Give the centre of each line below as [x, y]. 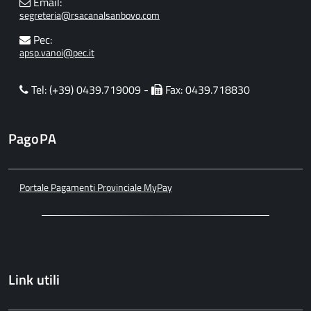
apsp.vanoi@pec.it [57, 52]
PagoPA [32, 138]
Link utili [34, 279]
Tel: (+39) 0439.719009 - [90, 90]
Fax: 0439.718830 [206, 90]
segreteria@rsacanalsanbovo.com [90, 15]
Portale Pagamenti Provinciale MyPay [96, 187]
